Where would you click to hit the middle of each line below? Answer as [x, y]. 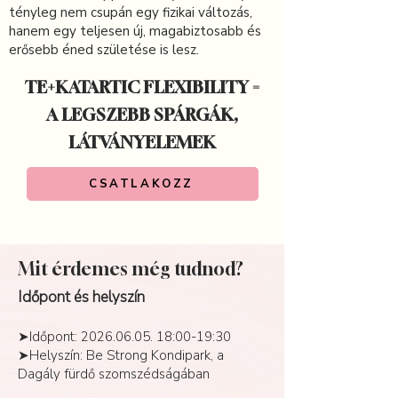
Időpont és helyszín [81, 297]
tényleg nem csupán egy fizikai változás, [131, 12]
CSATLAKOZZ [141, 184]
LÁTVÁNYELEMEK [142, 142]
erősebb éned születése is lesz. [104, 50]
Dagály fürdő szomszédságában [114, 374]
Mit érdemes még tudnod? [131, 269]
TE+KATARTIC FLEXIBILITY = [142, 87]
